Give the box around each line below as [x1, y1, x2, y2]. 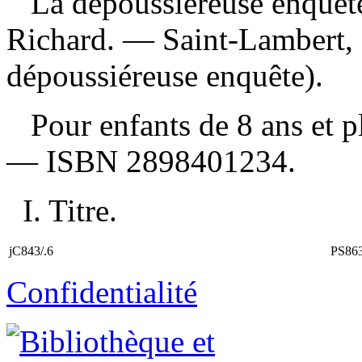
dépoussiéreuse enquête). [6, 57, 323, 93]
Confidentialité [6, 274, 197, 309]
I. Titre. [23, 192, 117, 228]
